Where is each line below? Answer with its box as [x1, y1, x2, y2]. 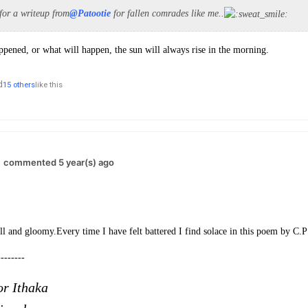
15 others [3, 80, 35, 89]
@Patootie [69, 8, 111, 19]
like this [35, 80, 63, 89]
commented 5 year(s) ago [3, 156, 114, 168]
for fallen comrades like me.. [111, 8, 224, 19]
